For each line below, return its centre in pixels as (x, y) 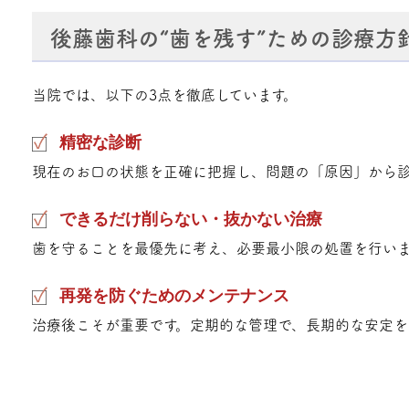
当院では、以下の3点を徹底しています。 (165, 94)
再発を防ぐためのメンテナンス (174, 295)
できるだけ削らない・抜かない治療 (191, 219)
